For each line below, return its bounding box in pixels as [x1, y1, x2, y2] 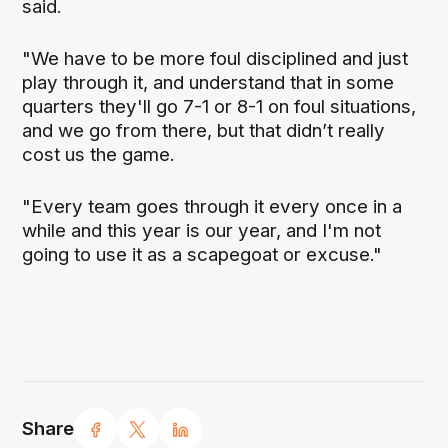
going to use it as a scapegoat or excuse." [22, 242, 383, 266]
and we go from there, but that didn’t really [22, 118, 386, 142]
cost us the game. [22, 142, 176, 166]
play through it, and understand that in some [22, 70, 395, 94]
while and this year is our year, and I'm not [22, 218, 382, 242]
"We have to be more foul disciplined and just [22, 46, 409, 70]
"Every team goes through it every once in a [22, 194, 403, 218]
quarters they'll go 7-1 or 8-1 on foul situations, [22, 94, 417, 118]
